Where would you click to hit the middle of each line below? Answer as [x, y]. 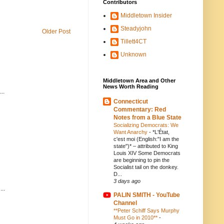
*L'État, [161, 132]
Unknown [133, 54]
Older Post [56, 31]
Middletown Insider [146, 15]
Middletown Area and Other [139, 80]
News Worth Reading [131, 86]
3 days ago [127, 181]
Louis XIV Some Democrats [147, 153]
